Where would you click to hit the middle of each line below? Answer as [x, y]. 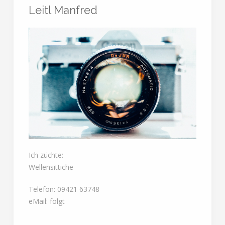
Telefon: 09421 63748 [64, 189]
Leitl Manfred [63, 10]
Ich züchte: [46, 155]
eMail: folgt [46, 201]
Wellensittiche [51, 167]
